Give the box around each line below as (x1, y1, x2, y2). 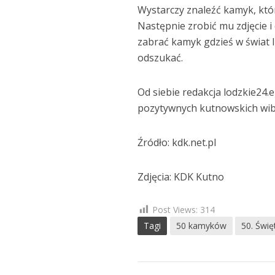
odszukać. (137, 51, 184, 65)
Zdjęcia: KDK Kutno (137, 170, 225, 184)
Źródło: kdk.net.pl (137, 136, 217, 150)
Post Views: (152, 204, 198, 216)
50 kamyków (176, 220, 227, 232)
